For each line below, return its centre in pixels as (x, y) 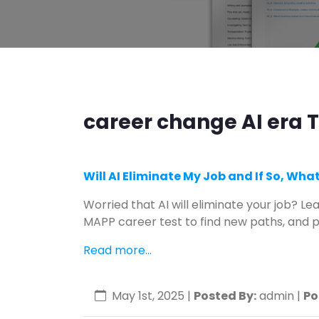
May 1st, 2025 (150, 296)
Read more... (117, 250)
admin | (281, 296)
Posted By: (225, 296)
